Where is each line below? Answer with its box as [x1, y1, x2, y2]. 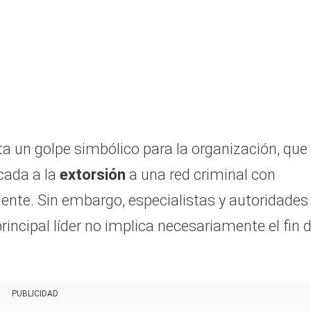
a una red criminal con [129, 166, 276, 184]
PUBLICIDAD [11, 289, 58, 299]
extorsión [60, 166, 129, 184]
